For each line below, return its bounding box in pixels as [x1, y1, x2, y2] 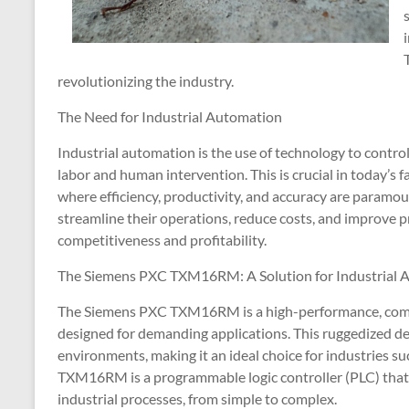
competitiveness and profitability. [58, 231, 267, 248]
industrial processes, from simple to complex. [58, 390, 337, 407]
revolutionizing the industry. [58, 72, 234, 89]
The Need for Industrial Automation [58, 108, 282, 125]
